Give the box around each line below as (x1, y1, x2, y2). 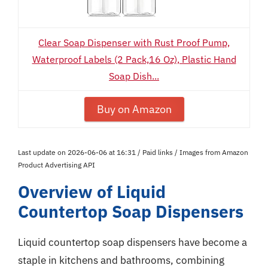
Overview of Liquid (18, 181, 166, 203)
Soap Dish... (109, 70, 159, 82)
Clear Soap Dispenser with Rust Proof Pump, (38, 36, 230, 48)
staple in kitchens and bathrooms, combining (18, 254, 224, 267)
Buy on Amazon (96, 102, 172, 116)
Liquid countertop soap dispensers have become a (18, 236, 247, 249)
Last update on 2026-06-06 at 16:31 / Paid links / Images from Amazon (18, 148, 248, 157)
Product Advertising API (18, 160, 95, 169)
